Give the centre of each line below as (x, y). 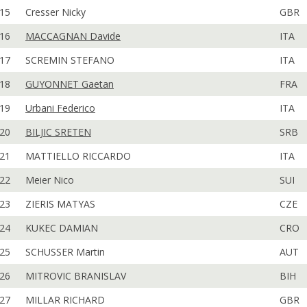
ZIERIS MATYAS (60, 204)
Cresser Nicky (56, 12)
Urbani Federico (60, 108)
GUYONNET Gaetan (70, 84)
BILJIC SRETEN (58, 132)
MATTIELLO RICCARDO (78, 156)
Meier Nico (50, 180)
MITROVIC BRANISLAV (76, 276)
